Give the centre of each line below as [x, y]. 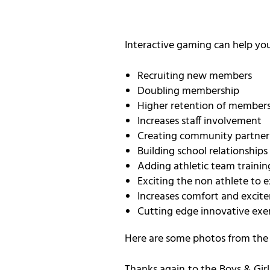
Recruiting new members [195, 77]
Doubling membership [188, 92]
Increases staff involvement [199, 122]
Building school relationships [202, 152]
